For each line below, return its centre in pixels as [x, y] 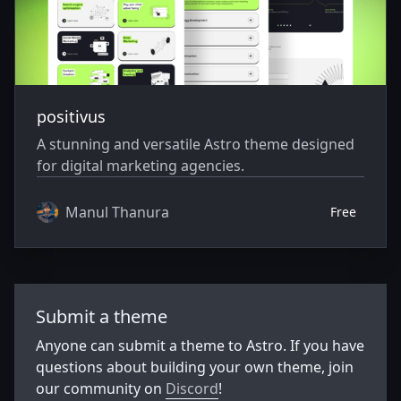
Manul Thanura [117, 213]
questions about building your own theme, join [195, 367]
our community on [101, 389]
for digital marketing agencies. [141, 166]
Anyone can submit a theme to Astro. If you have [200, 346]
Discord [192, 389]
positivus [71, 117]
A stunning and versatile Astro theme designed [196, 145]
